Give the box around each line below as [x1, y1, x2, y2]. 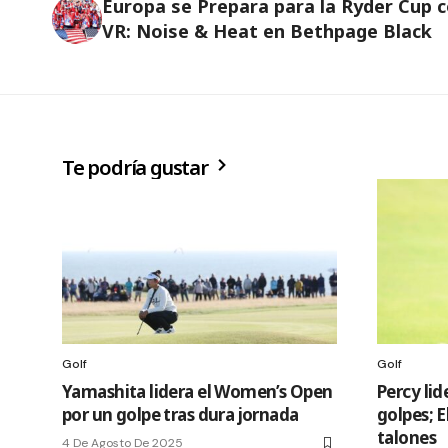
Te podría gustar [62, 154, 212, 182]
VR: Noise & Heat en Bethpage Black [102, 19, 432, 44]
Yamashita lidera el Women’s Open [62, 380, 333, 404]
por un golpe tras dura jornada [62, 403, 299, 427]
